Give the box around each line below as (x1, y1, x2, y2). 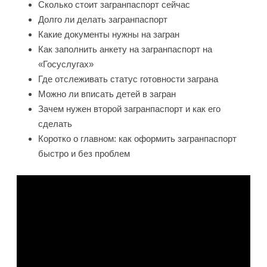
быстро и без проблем (38, 148, 130, 159)
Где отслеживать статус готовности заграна (38, 73, 218, 84)
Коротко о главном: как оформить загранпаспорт (38, 133, 237, 144)
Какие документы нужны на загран (38, 29, 179, 39)
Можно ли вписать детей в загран (38, 88, 176, 99)
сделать (38, 118, 72, 129)
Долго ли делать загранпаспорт (38, 14, 167, 24)
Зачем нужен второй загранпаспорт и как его (38, 103, 221, 114)
